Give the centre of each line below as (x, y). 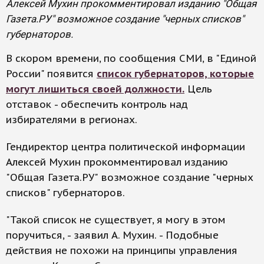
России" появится (51, 74)
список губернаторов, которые (175, 74)
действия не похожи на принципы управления (122, 250)
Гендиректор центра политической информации (126, 147)
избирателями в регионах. (72, 120)
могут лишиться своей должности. (95, 89)
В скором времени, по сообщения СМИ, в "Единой (131, 58)
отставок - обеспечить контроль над (97, 104)
